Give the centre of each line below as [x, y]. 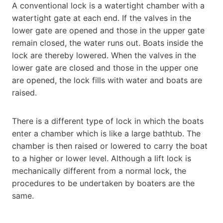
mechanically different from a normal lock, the [99, 170]
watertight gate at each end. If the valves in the [102, 18]
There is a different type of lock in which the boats [108, 121]
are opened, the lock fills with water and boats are [107, 80]
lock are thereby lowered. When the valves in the [104, 55]
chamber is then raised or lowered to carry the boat [110, 146]
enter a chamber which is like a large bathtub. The [106, 133]
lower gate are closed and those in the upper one [105, 67]
